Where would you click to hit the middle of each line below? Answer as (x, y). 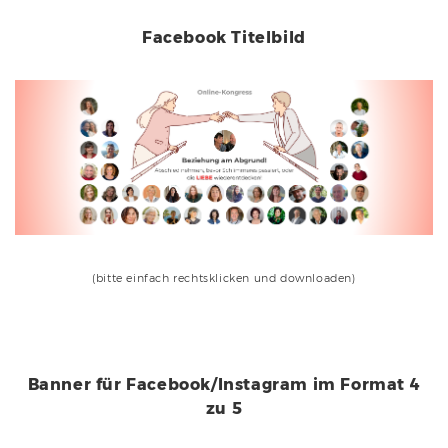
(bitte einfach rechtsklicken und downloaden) (224, 278)
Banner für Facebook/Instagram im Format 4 (224, 385)
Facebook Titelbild (224, 38)
